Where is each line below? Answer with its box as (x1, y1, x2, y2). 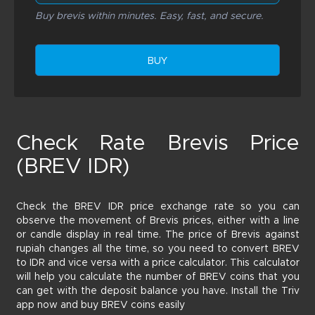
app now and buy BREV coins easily (15, 300, 185, 310)
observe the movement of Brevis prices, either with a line (15, 215, 300, 226)
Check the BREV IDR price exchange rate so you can (15, 201, 300, 212)
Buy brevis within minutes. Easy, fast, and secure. (35, 11, 264, 21)
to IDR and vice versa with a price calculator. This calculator (15, 257, 300, 268)
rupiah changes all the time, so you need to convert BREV (15, 243, 300, 254)
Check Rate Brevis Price (15, 132, 300, 154)
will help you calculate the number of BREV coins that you (15, 271, 300, 282)
